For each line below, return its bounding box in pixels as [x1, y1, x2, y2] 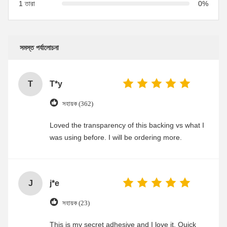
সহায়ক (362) [62, 99, 93, 107]
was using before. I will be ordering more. [108, 133, 182, 141]
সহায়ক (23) [62, 199, 90, 207]
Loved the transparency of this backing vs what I [50, 121, 204, 129]
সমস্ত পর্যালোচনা [20, 44, 59, 52]
